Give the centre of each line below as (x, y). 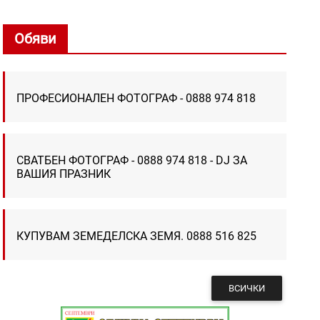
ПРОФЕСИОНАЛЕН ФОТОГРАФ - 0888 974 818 (136, 98)
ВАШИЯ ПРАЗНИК (64, 174)
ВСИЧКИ (246, 288)
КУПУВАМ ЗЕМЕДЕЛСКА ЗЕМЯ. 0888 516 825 (137, 236)
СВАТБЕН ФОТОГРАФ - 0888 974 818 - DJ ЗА (132, 160)
